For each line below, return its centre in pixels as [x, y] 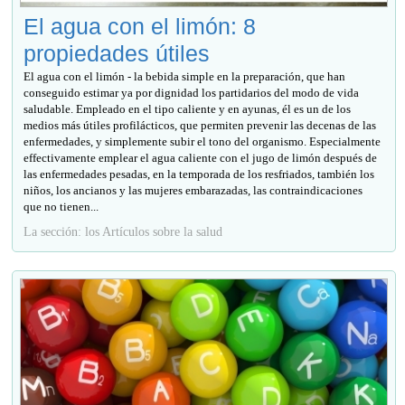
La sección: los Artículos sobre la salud [123, 232]
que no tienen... [61, 207]
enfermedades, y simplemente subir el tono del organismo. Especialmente [202, 142]
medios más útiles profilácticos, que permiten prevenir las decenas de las [200, 126]
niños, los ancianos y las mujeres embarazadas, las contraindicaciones [193, 191]
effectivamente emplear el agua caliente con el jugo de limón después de [201, 158]
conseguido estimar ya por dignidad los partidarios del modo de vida [192, 93]
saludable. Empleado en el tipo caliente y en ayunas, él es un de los [188, 109]
